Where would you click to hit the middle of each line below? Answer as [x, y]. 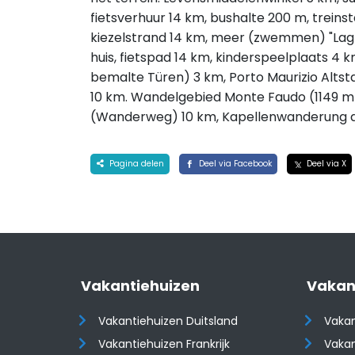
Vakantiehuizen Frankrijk [164, 344]
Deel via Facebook [234, 164]
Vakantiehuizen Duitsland [168, 321]
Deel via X [325, 164]
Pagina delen [135, 164]
